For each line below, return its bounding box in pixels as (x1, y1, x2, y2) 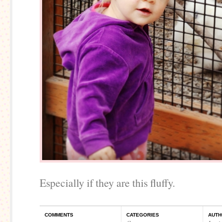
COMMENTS (45, 212, 73, 218)
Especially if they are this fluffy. (40, 175, 175, 190)
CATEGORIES (126, 212, 159, 218)
